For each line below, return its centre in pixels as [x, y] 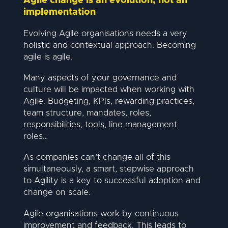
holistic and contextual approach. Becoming [109, 45]
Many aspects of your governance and [100, 78]
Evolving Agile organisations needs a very [105, 33]
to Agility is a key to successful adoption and [112, 181]
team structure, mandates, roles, [87, 113]
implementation [59, 12]
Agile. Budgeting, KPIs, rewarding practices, [109, 102]
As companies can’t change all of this [97, 158]
